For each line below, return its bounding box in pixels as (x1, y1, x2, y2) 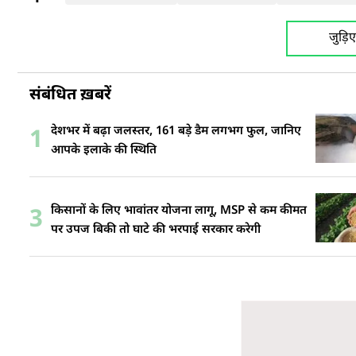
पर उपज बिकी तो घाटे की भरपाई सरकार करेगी (51, 222, 261, 238)
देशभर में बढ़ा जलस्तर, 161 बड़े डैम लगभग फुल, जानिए (51, 123, 301, 139)
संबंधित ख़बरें (29, 85, 111, 106)
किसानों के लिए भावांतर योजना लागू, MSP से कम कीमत (51, 203, 307, 219)
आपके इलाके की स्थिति (51, 142, 157, 158)
